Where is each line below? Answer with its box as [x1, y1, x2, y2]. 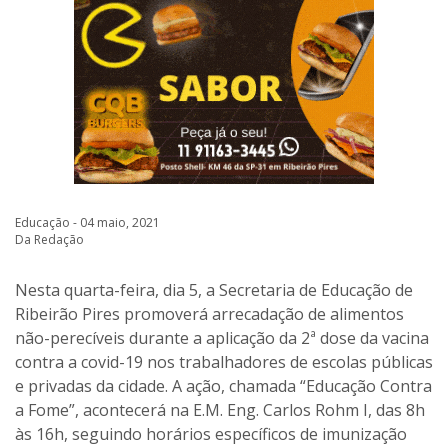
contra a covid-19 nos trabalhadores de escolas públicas [15, 350, 433, 373]
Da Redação [15, 230, 84, 248]
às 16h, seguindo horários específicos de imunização [15, 422, 407, 445]
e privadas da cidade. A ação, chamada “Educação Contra [15, 374, 432, 397]
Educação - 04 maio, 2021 [15, 213, 160, 231]
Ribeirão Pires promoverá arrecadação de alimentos [15, 302, 404, 325]
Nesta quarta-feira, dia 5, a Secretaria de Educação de [15, 278, 413, 301]
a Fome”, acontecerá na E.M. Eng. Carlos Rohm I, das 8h [15, 398, 425, 421]
